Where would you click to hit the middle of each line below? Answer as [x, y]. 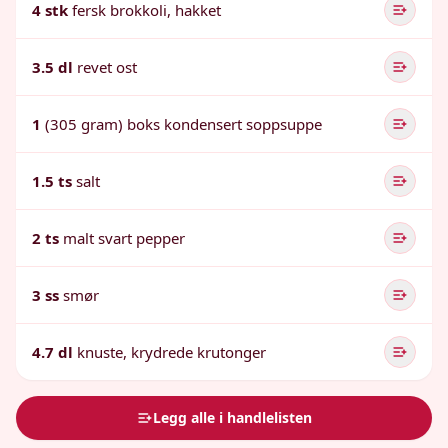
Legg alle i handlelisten [232, 417]
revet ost [107, 67]
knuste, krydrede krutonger [171, 352]
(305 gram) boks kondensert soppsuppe [183, 124]
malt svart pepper [124, 238]
